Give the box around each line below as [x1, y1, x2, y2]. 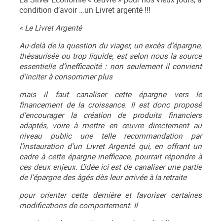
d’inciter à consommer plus [19, 72, 112, 82]
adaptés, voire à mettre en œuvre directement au [19, 120, 202, 131]
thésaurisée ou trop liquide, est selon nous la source [19, 51, 202, 62]
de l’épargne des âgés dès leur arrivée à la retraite [19, 172, 186, 183]
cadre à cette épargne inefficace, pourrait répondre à [19, 151, 202, 162]
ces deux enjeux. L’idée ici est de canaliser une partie [19, 162, 202, 173]
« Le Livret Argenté [19, 23, 82, 34]
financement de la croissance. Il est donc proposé [19, 100, 202, 110]
